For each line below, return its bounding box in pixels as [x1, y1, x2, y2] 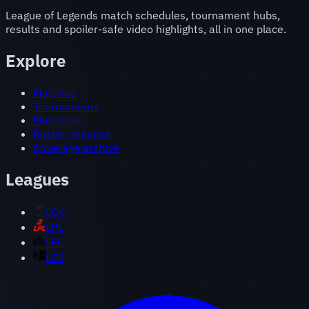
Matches [33, 85, 76, 99]
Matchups [33, 112, 82, 127]
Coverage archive [33, 140, 119, 154]
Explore [6, 49, 66, 72]
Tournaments [33, 99, 99, 113]
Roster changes [33, 126, 110, 141]
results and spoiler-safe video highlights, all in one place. [6, 21, 286, 36]
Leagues [6, 168, 69, 190]
